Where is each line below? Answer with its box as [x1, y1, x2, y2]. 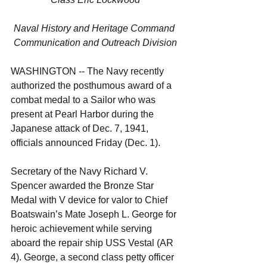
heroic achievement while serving [11, 223, 154, 234]
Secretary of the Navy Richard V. [11, 166, 150, 177]
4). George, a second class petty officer [11, 252, 176, 263]
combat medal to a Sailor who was [11, 95, 158, 105]
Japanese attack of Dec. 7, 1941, [11, 123, 151, 134]
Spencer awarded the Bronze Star [11, 181, 156, 191]
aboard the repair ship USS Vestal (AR [11, 238, 176, 249]
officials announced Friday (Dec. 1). [11, 138, 160, 148]
